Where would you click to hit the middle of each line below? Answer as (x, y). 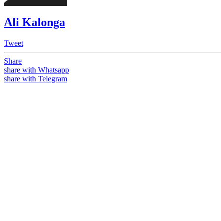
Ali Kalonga (35, 22)
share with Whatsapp (37, 70)
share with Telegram (36, 78)
